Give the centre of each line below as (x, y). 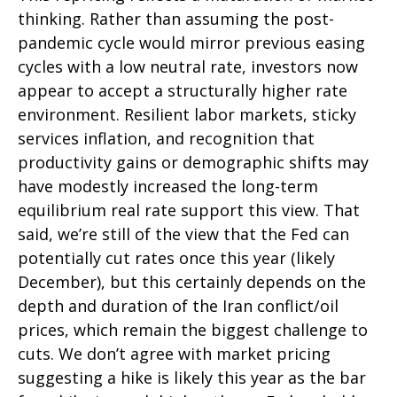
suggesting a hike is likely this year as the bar (192, 377)
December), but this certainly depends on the (192, 281)
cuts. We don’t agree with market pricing (174, 353)
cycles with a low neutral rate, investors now (188, 66)
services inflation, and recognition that (166, 138)
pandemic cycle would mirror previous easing (191, 42)
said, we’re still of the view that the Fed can (183, 234)
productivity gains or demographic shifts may (193, 162)
